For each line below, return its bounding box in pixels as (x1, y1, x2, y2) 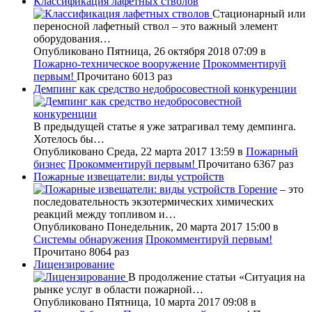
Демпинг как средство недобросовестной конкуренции (33, 82, 297, 95)
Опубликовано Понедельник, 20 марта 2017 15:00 (33, 220, 273, 233)
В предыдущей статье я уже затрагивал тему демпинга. (33, 120, 296, 132)
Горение (238, 182, 277, 195)
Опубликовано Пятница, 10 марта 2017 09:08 (33, 295, 251, 308)
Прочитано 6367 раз (198, 157, 293, 170)
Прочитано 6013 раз (77, 70, 172, 82)
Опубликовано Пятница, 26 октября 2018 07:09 (33, 45, 260, 57)
